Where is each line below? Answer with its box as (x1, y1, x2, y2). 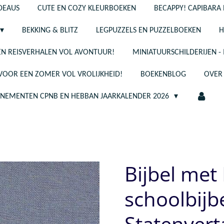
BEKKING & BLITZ (22, 26, 78, 34)
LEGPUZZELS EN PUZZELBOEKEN (96, 26, 201, 34)
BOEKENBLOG (140, 70, 186, 78)
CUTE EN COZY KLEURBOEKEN (37, 4, 136, 12)
